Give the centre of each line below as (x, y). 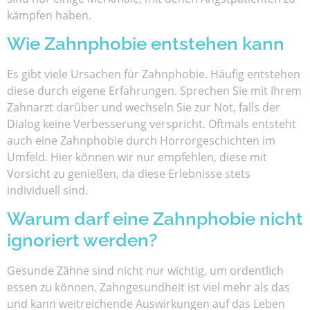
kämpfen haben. (49, 15)
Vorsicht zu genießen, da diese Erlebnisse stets (129, 173)
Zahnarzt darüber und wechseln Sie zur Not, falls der (144, 107)
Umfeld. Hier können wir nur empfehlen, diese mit (137, 157)
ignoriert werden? (82, 240)
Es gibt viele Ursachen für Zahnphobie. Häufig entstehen (154, 74)
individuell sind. (47, 190)
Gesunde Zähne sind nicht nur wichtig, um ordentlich (145, 271)
